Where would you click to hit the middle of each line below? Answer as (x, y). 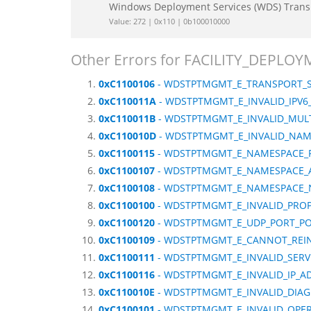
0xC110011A (127, 101)
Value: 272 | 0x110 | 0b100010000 (169, 22)
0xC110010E (127, 292)
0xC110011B (127, 119)
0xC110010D (127, 136)
